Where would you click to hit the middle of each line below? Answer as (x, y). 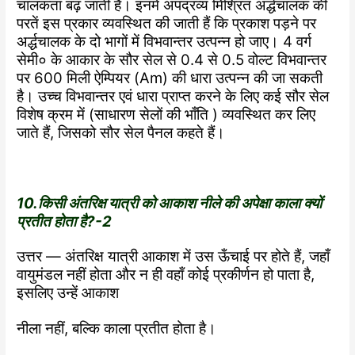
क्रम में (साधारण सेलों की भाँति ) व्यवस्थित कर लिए (182, 114)
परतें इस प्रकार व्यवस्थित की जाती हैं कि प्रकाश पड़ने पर (167, 23)
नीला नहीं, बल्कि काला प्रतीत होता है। (117, 329)
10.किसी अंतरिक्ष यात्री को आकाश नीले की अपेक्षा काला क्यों (170, 203)
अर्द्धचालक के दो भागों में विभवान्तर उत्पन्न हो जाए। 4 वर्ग (164, 41)
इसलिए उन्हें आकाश (68, 293)
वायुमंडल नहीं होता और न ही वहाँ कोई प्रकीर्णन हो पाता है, (166, 275)
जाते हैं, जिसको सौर (71, 132)
